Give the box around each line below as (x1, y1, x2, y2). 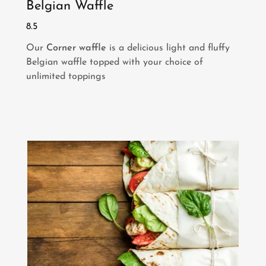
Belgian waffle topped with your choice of (26, 57, 203, 67)
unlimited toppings (26, 71, 115, 81)
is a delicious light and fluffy (106, 43, 230, 53)
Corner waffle (46, 43, 106, 53)
